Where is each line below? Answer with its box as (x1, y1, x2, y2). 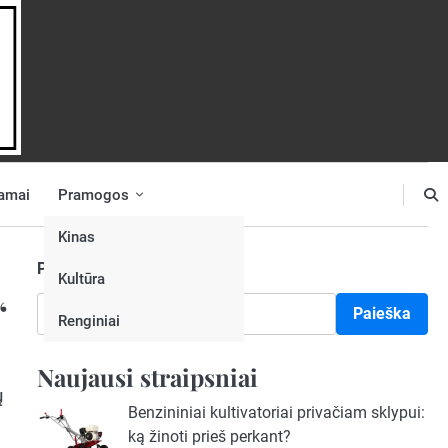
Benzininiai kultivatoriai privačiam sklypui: (127, 403, 425, 422)
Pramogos (58, 185, 129, 204)
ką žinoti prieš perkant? (127, 427, 291, 446)
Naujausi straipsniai (36, 361, 258, 393)
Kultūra (58, 269, 105, 288)
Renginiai (58, 311, 120, 330)
